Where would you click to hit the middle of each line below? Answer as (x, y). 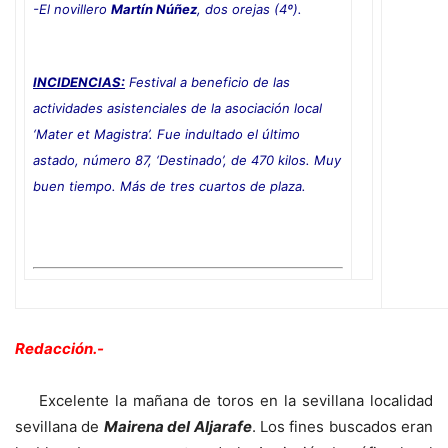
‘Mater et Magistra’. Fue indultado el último (166, 133)
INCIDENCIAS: (79, 81)
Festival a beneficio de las (207, 81)
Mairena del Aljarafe (177, 426)
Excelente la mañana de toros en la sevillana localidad (224, 400)
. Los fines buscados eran (342, 426)
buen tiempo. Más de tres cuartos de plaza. (169, 185)
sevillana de (59, 426)
